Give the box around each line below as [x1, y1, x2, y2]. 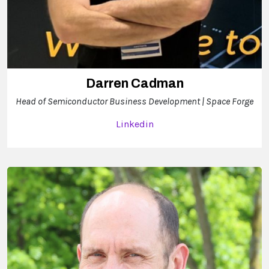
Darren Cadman [85, 76, 184, 91]
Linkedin [115, 118, 154, 130]
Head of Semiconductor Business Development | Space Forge [16, 95, 253, 107]
